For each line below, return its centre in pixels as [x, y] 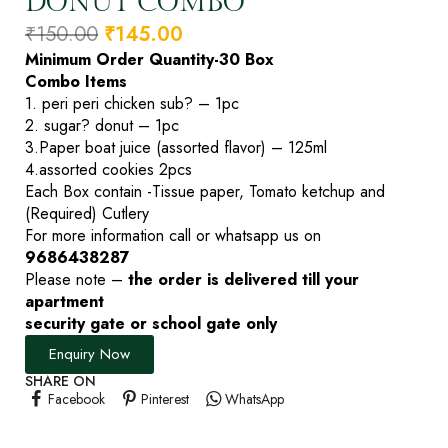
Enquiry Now [89, 353]
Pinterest [164, 398]
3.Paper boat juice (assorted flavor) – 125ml [176, 147]
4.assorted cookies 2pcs [108, 169]
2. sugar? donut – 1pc [102, 125]
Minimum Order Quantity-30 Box [149, 59]
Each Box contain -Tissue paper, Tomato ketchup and [205, 191]
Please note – [76, 279]
